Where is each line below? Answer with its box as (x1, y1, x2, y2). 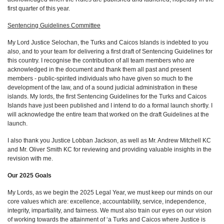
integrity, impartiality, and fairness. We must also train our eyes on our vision (7, 207, 211, 214)
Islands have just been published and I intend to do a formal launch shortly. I (7, 102, 212, 109)
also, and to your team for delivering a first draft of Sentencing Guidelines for (7, 48, 212, 55)
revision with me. (7, 155, 53, 162)
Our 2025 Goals (7, 172, 51, 179)
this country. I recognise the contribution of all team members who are (7, 57, 194, 64)
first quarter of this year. (7, 5, 70, 12)
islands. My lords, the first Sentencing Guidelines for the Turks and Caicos (7, 93, 206, 100)
